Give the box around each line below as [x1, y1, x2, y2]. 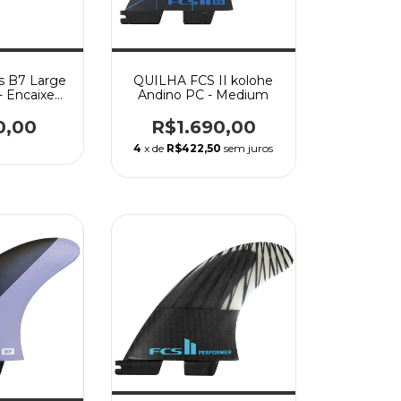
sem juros [224, 141, 274, 155]
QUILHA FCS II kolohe [133, 72, 274, 89]
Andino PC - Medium [138, 86, 269, 103]
